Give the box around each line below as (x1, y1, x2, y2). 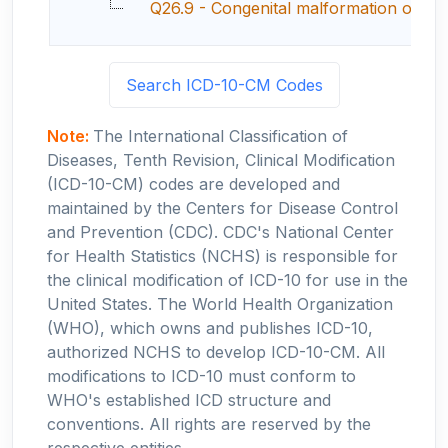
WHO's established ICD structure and (47, 389, 331, 410)
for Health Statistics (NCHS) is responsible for (47, 245, 398, 266)
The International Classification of (93, 125, 348, 146)
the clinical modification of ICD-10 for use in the (47, 269, 408, 290)
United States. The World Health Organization (47, 293, 393, 314)
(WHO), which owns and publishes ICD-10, (47, 317, 373, 338)
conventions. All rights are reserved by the (47, 413, 371, 434)
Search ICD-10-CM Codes (125, 74, 323, 95)
